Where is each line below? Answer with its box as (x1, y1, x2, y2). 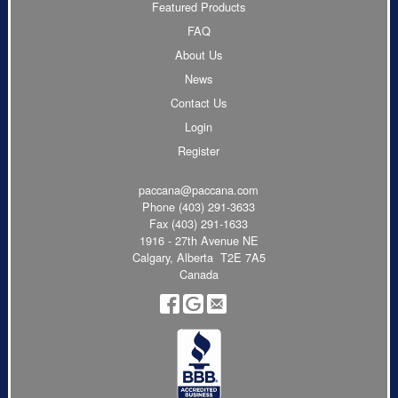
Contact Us (171, 93, 227, 111)
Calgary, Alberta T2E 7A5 (131, 249, 266, 267)
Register (178, 141, 220, 159)
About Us (175, 45, 223, 63)
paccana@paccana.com (139, 181, 259, 199)
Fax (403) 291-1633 (149, 215, 249, 233)
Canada (179, 266, 219, 283)
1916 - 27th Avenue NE (139, 232, 259, 250)
